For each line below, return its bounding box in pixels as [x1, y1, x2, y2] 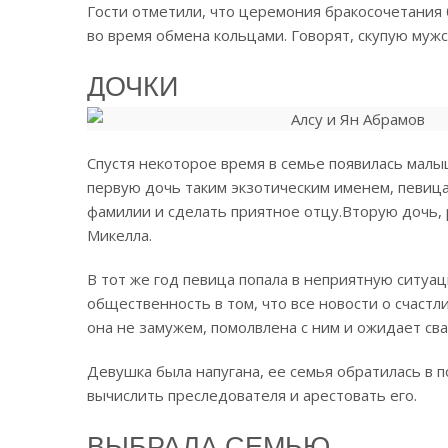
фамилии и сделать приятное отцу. [87, 200, 342, 221]
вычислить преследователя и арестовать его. [87, 384, 417, 405]
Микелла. [87, 224, 152, 245]
